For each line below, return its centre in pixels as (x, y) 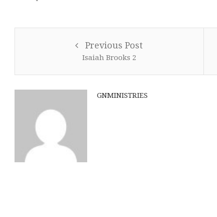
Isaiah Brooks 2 (109, 58)
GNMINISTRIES (122, 96)
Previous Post (114, 46)
